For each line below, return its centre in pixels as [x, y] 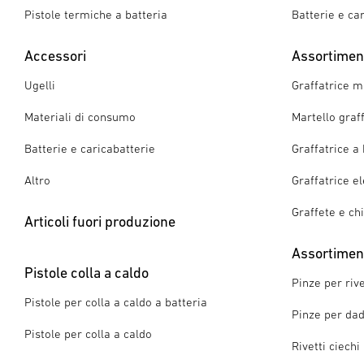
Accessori [55, 56]
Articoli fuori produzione [100, 221]
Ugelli [40, 85]
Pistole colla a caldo [87, 273]
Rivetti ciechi [325, 346]
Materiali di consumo [80, 117]
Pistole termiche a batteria [96, 14]
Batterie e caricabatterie [90, 148]
